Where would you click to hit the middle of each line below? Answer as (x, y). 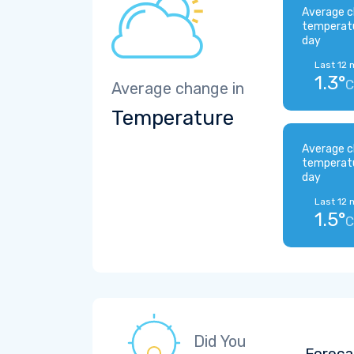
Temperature (173, 118)
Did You (220, 341)
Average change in (178, 88)
